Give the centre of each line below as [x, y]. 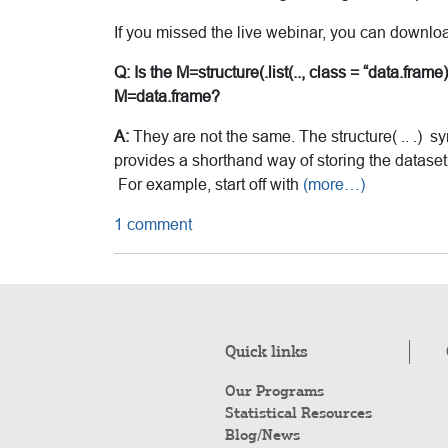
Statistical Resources [298, 412]
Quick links [266, 351]
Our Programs [274, 390]
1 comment [153, 224]
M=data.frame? [167, 96]
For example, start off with [208, 184]
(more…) [334, 184]
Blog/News [262, 434]
